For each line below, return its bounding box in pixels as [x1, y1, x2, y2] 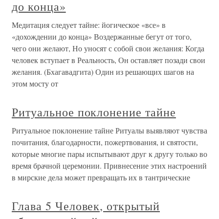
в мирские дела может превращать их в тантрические [12, 172, 190, 182]
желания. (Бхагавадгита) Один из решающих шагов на [12, 66, 194, 77]
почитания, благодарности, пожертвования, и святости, [12, 137, 198, 147]
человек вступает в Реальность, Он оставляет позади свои [12, 55, 205, 65]
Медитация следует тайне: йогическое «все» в [12, 20, 166, 30]
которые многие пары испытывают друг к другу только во [12, 149, 207, 159]
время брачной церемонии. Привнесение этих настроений [12, 160, 207, 171]
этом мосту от [12, 78, 58, 88]
